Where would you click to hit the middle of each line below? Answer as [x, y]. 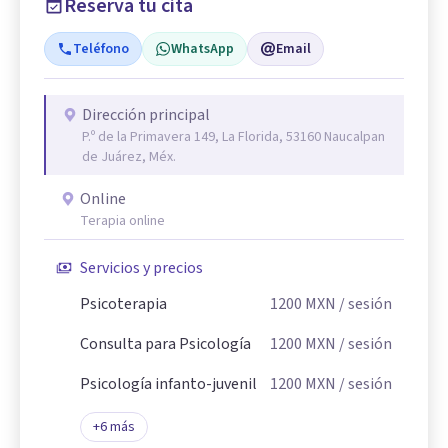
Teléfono [101, 49]
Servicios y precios [141, 268]
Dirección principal [146, 115]
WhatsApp [202, 49]
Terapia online [122, 221]
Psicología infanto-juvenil [168, 384]
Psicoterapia [123, 304]
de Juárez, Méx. [129, 157]
